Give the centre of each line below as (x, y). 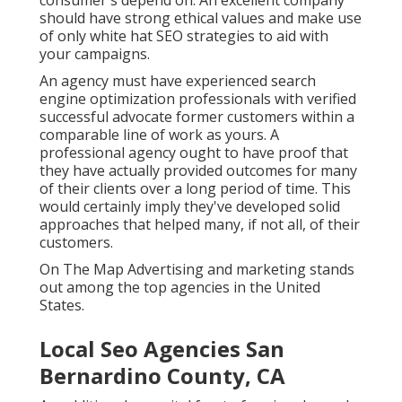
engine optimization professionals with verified (198, 99)
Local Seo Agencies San (162, 349)
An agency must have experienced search (178, 81)
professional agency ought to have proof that (194, 153)
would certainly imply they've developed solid (190, 207)
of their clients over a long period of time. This (195, 189)
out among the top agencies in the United (180, 288)
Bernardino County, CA (162, 376)
